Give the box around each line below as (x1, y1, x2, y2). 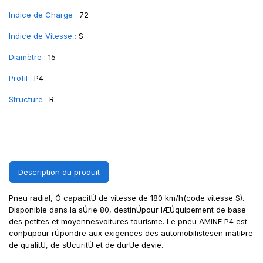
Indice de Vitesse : (9, 31, 76, 41)
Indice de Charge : (9, 10, 77, 19)
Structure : (9, 95, 47, 104)
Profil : (9, 73, 32, 83)
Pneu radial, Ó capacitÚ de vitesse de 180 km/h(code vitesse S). (9, 193, 244, 203)
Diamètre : (9, 52, 46, 62)
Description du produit (18, 167, 100, 177)
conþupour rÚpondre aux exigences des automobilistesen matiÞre (9, 228, 253, 238)
